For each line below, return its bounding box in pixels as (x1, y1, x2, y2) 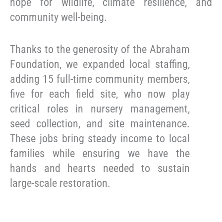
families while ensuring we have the (10, 147, 190, 160)
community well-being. (10, 11, 107, 24)
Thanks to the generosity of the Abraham (10, 43, 190, 56)
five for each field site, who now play (10, 88, 190, 101)
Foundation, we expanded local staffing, (10, 58, 190, 71)
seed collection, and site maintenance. (10, 117, 190, 130)
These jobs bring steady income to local (10, 132, 190, 145)
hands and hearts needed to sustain (10, 162, 190, 175)
